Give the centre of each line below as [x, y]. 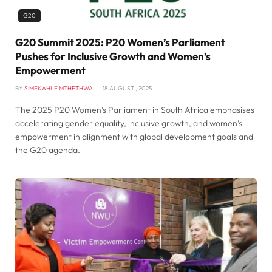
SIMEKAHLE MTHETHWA [59, 88]
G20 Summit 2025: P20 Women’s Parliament [120, 42]
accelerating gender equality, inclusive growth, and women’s [129, 123]
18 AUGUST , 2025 [127, 88]
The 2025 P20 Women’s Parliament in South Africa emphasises [135, 110]
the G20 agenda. [48, 150]
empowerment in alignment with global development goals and [134, 136]
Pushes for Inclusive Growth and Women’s [113, 56]
